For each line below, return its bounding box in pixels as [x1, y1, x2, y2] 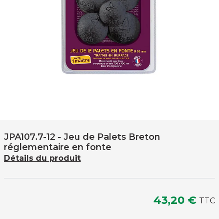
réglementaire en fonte [4, 142, 111, 153]
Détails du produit [4, 153, 81, 163]
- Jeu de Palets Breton [58, 131, 160, 142]
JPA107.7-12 [4, 131, 55, 142]
